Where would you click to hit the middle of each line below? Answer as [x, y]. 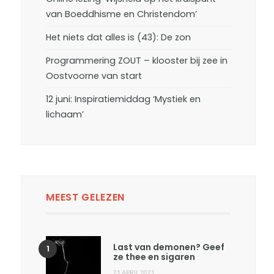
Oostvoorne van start [94, 76]
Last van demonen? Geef [169, 247]
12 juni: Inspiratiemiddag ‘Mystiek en [124, 99]
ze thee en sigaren [154, 257]
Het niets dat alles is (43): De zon [119, 38]
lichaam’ [65, 115]
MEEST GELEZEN [85, 198]
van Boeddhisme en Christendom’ [122, 14]
